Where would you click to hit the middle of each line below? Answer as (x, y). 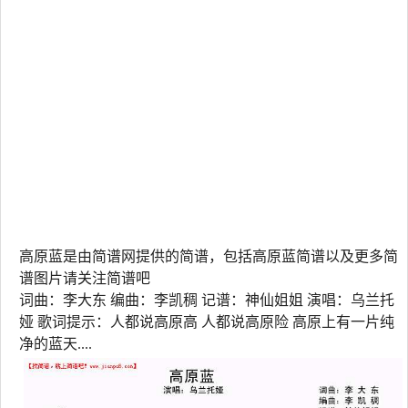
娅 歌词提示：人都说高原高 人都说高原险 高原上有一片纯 (207, 322)
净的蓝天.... (56, 344)
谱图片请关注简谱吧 (85, 278)
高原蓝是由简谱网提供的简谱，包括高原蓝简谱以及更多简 (209, 256)
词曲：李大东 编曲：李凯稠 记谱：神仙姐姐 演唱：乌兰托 (207, 300)
